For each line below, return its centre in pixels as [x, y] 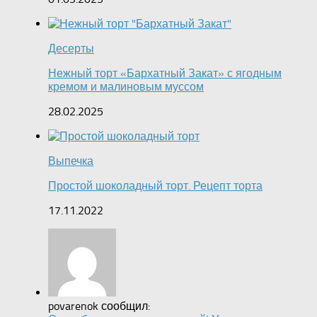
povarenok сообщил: [99, 306]
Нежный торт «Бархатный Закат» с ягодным [165, 74]
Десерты [71, 49]
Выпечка [71, 161]
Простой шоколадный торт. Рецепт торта [155, 186]
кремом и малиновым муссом [126, 87]
